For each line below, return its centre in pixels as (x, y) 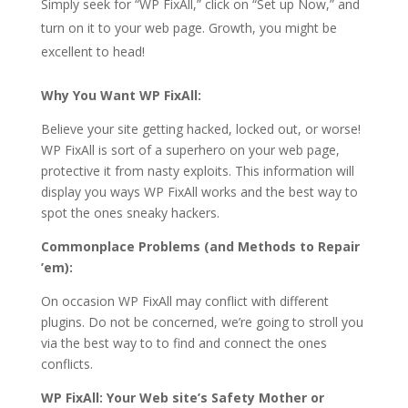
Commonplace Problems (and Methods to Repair (200, 247)
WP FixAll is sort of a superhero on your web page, (190, 150)
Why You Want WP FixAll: (121, 96)
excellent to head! (92, 52)
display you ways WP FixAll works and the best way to (199, 192)
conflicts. (66, 364)
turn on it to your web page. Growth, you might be (189, 28)
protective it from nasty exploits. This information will (197, 171)
